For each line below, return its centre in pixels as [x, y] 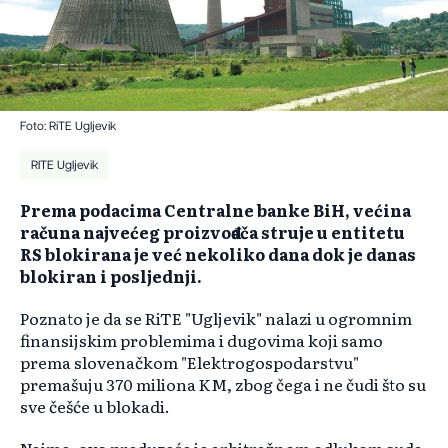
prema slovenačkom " [103, 362]
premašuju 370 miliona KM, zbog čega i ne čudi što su [223, 384]
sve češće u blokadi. [95, 406]
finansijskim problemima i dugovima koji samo [201, 340]
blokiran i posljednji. [111, 276]
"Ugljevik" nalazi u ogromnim [298, 318]
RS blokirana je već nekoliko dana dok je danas [218, 254]
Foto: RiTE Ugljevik [68, 126]
